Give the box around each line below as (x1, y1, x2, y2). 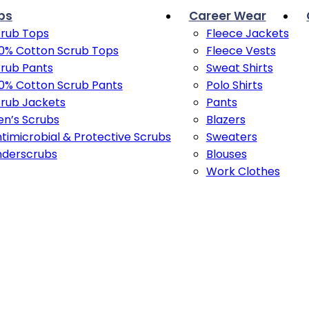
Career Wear (188, 8, 266, 24)
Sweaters (206, 129, 257, 145)
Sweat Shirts (206, 60, 273, 76)
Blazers (206, 112, 246, 128)
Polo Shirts (206, 77, 263, 93)
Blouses (206, 146, 247, 162)
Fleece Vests (206, 43, 276, 59)
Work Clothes (206, 163, 280, 179)
